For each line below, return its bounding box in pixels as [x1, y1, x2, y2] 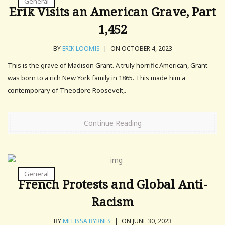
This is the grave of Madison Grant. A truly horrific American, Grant [8, 60, 207, 70]
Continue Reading [83, 118, 142, 128]
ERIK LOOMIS [62, 44, 100, 53]
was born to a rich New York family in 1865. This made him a [8, 73, 185, 82]
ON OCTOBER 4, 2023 [108, 44, 172, 53]
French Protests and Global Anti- [18, 175, 207, 192]
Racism [91, 193, 134, 210]
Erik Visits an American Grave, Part [9, 3, 216, 20]
